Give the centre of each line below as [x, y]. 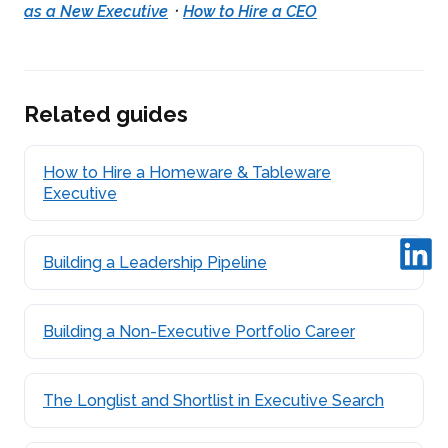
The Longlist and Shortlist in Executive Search [213, 401]
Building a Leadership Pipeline [155, 263]
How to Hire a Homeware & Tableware [187, 173]
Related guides [106, 114]
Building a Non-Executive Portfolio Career [199, 332]
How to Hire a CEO [250, 12]
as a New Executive [96, 12]
